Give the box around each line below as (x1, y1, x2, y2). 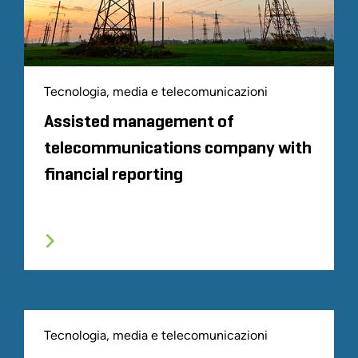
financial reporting (44, 165, 183, 184)
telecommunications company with (44, 139, 312, 157)
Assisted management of (44, 113, 234, 131)
